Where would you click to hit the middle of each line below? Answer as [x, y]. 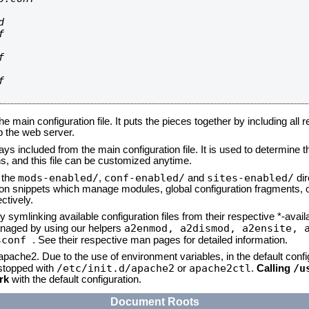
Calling [275, 268]
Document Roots [154, 301]
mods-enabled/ [58, 178]
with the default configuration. [75, 279]
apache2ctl [220, 268]
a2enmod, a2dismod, [183, 228]
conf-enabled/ [144, 178]
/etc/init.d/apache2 [116, 268]
